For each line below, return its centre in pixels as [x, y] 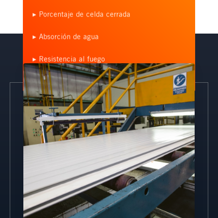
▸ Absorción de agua [65, 36]
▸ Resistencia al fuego [69, 59]
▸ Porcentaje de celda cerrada [81, 14]
